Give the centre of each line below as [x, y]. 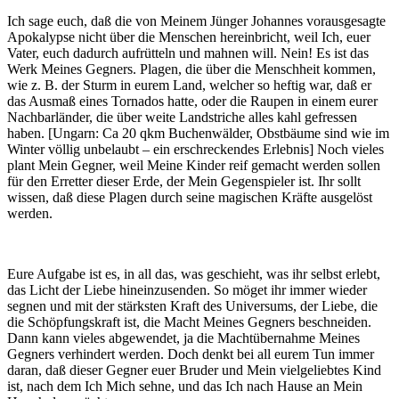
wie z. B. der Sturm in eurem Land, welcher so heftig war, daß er [189, 85]
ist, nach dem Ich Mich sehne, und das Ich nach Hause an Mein [185, 387]
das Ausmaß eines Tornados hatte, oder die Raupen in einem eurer [192, 102]
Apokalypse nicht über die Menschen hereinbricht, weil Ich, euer [189, 37]
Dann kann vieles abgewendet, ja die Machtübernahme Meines [183, 338]
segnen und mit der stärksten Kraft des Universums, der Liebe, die [192, 306]
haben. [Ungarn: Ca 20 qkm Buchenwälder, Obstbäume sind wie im [198, 134]
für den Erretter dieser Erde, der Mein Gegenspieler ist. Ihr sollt [184, 182]
